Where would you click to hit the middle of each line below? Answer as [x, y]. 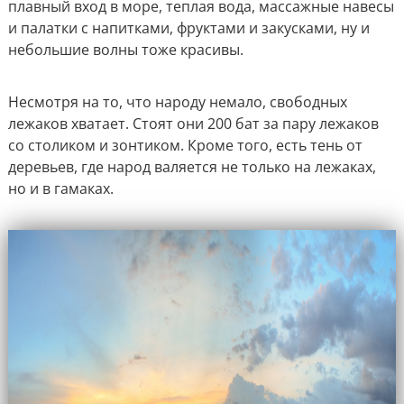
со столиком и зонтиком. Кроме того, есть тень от [185, 146]
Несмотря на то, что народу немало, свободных [177, 102]
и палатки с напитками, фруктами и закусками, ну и [188, 28]
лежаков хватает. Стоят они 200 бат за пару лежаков [193, 124]
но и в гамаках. [60, 189]
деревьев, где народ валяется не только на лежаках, [192, 167]
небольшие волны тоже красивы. [125, 50]
